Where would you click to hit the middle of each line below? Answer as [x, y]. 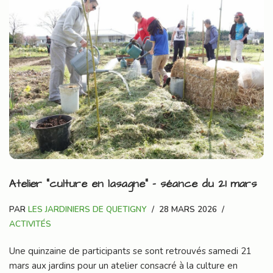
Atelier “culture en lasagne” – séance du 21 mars [133, 183]
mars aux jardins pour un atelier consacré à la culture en [123, 265]
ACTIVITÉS [30, 224]
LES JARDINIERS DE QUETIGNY [87, 209]
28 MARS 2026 [188, 209]
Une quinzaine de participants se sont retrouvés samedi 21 [130, 251]
